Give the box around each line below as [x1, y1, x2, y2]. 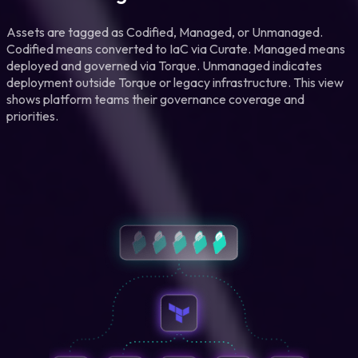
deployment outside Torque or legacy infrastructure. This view [6, 74, 344, 90]
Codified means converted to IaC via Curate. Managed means [6, 40, 345, 57]
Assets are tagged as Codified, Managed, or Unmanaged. [6, 23, 323, 40]
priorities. [6, 107, 58, 124]
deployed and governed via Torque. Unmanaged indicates [6, 57, 322, 74]
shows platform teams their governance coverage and [6, 90, 304, 107]
